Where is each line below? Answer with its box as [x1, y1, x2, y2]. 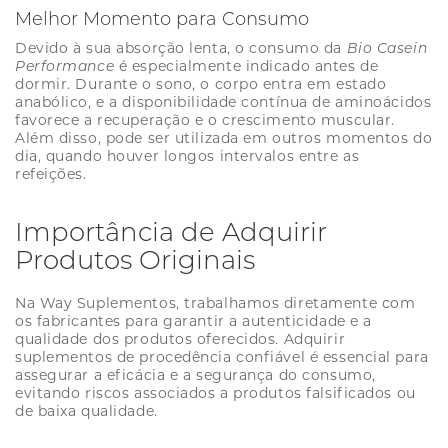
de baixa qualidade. [15, 402, 158, 421]
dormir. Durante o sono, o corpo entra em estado [15, 75, 387, 94]
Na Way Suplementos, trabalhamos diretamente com [15, 294, 416, 313]
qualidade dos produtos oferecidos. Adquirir [15, 330, 346, 349]
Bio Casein [346, 39, 428, 58]
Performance [15, 57, 115, 76]
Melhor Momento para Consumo [15, 8, 309, 31]
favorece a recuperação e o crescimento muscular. [15, 111, 395, 130]
